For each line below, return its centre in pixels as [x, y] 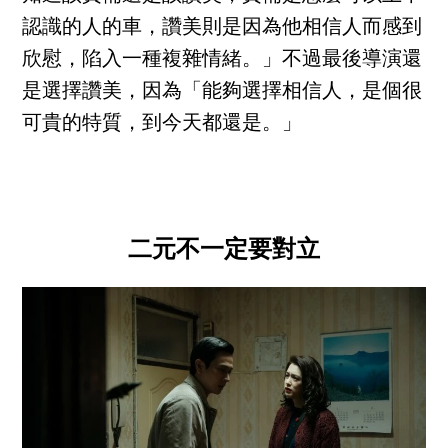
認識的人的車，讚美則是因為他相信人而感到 [222, 28]
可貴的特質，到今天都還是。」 [162, 124]
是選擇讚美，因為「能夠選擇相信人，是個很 [222, 92]
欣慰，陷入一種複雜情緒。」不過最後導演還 [222, 60]
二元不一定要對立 [224, 249]
